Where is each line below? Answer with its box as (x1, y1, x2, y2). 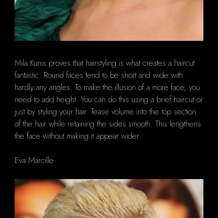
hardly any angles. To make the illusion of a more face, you (15, 81, 200, 93)
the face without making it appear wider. (15, 129, 141, 142)
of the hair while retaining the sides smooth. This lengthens (15, 117, 201, 129)
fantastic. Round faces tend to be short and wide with (15, 69, 183, 81)
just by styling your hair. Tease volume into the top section (15, 105, 196, 117)
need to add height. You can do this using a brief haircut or (15, 93, 203, 105)
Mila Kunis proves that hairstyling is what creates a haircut (15, 56, 195, 69)
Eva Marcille (15, 154, 54, 166)
